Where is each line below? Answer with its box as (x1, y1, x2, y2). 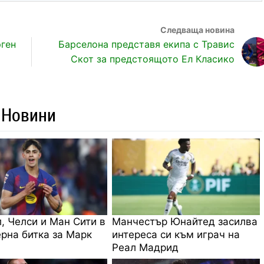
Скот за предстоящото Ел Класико (70, 52, 235, 65)
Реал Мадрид (112, 241, 179, 253)
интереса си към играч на (112, 228, 240, 240)
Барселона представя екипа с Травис (58, 38, 235, 50)
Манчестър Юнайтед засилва (112, 215, 258, 227)
